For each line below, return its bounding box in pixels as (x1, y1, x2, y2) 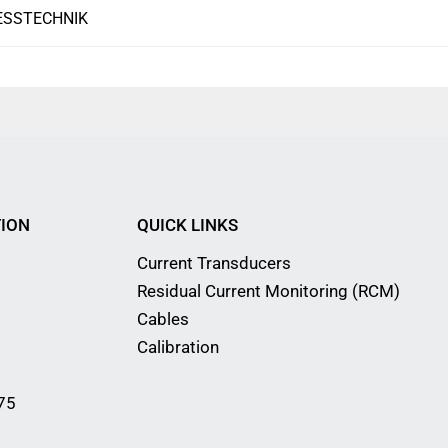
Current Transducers (137, 253, 291, 274)
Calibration (137, 337, 219, 358)
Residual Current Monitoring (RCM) (137, 281, 400, 302)
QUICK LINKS (137, 215, 238, 236)
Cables (137, 309, 189, 330)
